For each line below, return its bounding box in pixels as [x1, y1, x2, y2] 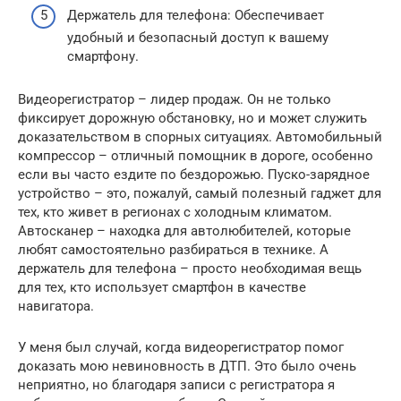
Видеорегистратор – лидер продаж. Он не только [18, 90, 331, 107]
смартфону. [67, 47, 139, 64]
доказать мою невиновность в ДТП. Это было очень [18, 357, 356, 374]
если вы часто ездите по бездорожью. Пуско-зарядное [18, 166, 370, 183]
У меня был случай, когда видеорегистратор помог [18, 338, 344, 355]
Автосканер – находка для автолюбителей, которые [18, 222, 351, 239]
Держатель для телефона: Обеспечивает [67, 6, 324, 23]
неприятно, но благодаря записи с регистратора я [18, 376, 335, 393]
